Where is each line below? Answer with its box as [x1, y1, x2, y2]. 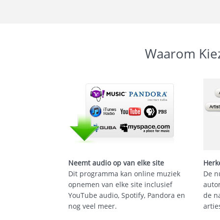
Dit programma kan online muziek [68, 169, 180, 178]
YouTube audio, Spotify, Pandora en [68, 191, 185, 200]
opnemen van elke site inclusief [68, 180, 172, 189]
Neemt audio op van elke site [68, 158, 164, 167]
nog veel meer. [68, 201, 117, 211]
